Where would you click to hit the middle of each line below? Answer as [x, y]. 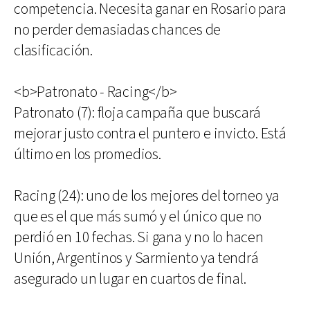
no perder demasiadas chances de [118, 30]
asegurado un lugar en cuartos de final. [130, 279]
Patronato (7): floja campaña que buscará [138, 113]
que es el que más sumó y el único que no [138, 217]
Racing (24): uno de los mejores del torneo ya [147, 196]
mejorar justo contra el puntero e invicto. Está [150, 134]
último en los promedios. [88, 155]
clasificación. [53, 51]
